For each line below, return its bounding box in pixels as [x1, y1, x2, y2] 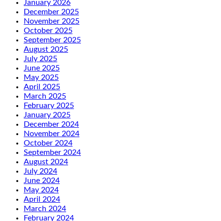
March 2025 [24, 92, 66, 101]
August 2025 [24, 45, 68, 54]
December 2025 [24, 8, 79, 16]
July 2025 [24, 55, 57, 63]
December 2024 [24, 120, 79, 129]
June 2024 [24, 177, 60, 185]
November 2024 [24, 130, 79, 138]
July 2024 [24, 167, 57, 176]
